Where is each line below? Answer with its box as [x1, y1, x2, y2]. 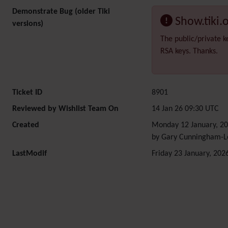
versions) [12, 20, 43, 28]
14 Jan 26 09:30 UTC [152, 105, 219, 113]
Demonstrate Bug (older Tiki [12, 8, 110, 16]
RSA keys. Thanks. [160, 47, 218, 55]
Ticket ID [12, 89, 42, 97]
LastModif [12, 150, 47, 158]
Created [12, 121, 39, 129]
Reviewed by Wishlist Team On [12, 105, 119, 113]
